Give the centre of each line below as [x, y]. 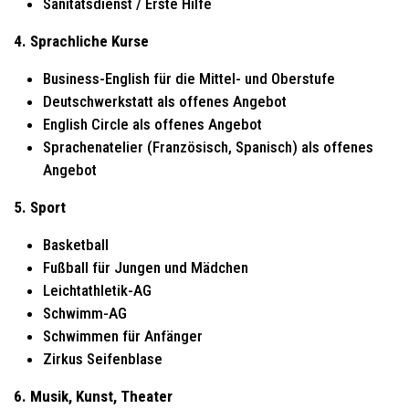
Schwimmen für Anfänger [123, 336]
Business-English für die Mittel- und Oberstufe [189, 78]
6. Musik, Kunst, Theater [93, 396]
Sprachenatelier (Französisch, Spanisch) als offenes [208, 147]
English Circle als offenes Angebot [152, 124]
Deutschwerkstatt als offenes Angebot [165, 101]
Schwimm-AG [85, 313]
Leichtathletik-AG [97, 290]
